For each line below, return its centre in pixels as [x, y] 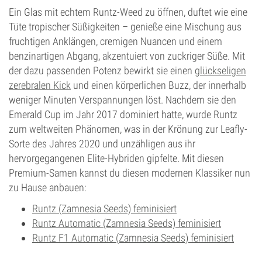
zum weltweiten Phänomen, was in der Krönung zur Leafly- [128, 129]
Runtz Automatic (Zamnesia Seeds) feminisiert [127, 223]
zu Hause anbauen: [48, 187]
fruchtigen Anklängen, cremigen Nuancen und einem [116, 41]
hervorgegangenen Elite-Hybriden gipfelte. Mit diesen [116, 158]
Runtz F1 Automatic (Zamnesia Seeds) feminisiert [133, 238]
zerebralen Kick [40, 85]
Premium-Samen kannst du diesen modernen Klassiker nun [130, 173]
